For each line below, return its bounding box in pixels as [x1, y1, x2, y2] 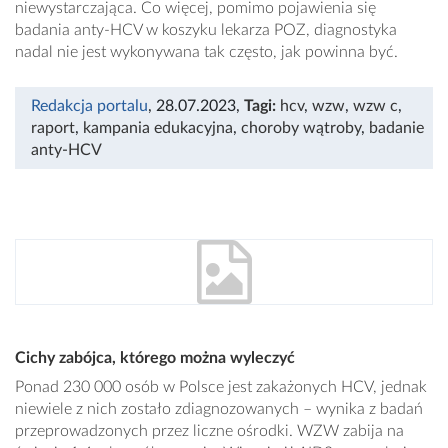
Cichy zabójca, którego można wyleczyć [15, 350, 295, 367]
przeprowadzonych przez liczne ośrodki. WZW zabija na [15, 423, 404, 440]
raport [31, 120, 75, 137]
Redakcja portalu [31, 98, 148, 115]
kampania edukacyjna [83, 120, 233, 137]
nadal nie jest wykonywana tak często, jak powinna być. [15, 44, 398, 61]
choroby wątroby [241, 120, 361, 137]
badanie [369, 120, 424, 137]
